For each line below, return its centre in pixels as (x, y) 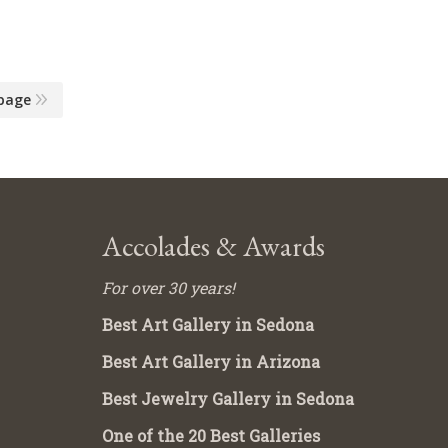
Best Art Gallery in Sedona (207, 324)
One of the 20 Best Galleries (210, 435)
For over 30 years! (168, 287)
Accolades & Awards (213, 245)
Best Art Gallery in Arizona (210, 361)
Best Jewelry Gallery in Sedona (227, 398)
